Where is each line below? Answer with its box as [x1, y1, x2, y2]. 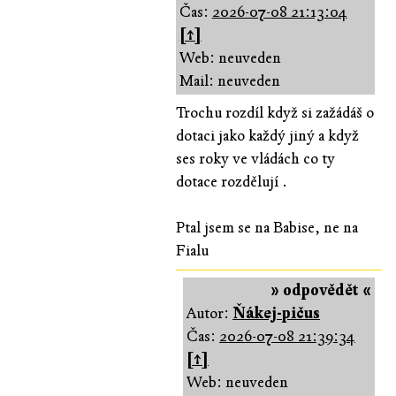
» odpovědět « [270, 280, 371, 300]
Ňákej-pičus [232, 303, 321, 323]
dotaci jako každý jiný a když [175, 126, 359, 145]
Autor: [187, 303, 233, 323]
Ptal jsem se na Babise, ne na [175, 217, 358, 237]
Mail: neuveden [179, 71, 280, 90]
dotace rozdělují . [175, 171, 287, 191]
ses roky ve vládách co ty [175, 148, 335, 168]
